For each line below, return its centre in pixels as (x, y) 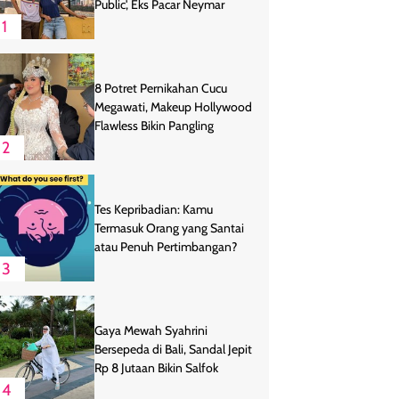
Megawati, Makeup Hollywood (173, 106)
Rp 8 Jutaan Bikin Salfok (156, 367)
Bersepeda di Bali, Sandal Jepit (173, 349)
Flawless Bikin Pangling (154, 125)
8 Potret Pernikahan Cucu (161, 88)
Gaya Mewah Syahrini (151, 330)
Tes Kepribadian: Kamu (154, 209)
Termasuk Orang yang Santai (169, 228)
